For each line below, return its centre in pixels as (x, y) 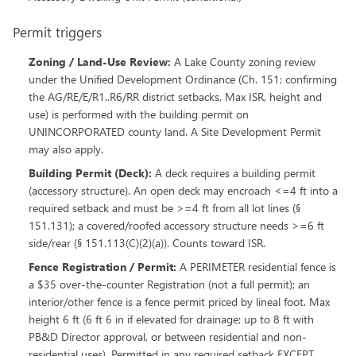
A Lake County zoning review (245, 62)
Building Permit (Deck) (89, 173)
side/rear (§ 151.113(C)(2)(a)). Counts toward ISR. (147, 243)
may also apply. (66, 149)
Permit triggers (57, 32)
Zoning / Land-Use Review (98, 62)
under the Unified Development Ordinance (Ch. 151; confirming (183, 79)
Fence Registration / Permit (101, 267)
